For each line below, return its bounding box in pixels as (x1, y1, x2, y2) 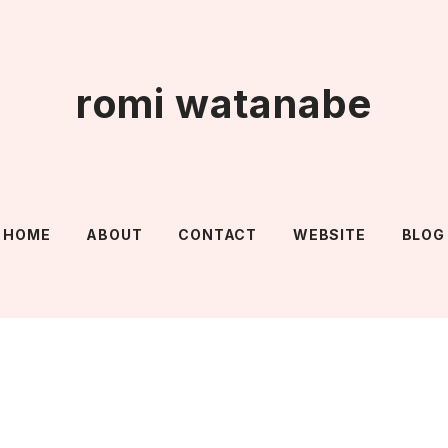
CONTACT (178, 226, 257, 243)
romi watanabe (75, 79, 373, 128)
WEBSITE (293, 226, 366, 243)
